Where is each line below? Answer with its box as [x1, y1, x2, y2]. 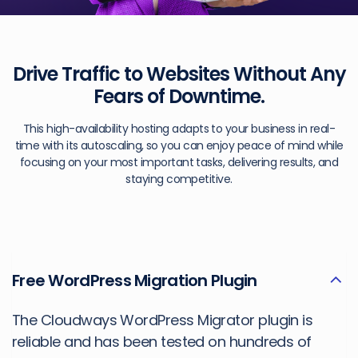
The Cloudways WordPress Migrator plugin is [12, 310, 313, 331]
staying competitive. [125, 171, 233, 188]
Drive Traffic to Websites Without [12, 61, 310, 88]
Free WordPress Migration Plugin [12, 269, 257, 292]
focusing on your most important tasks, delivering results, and [19, 154, 339, 171]
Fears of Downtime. [93, 83, 265, 110]
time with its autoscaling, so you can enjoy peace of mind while [14, 137, 344, 154]
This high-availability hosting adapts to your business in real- [23, 121, 335, 137]
